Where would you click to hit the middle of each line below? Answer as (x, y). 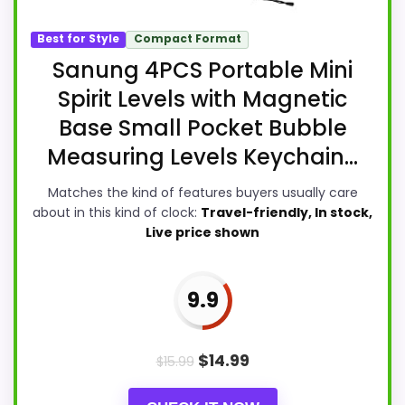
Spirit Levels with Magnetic (202, 99)
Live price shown (202, 232)
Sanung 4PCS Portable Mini (202, 70)
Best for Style (79, 39)
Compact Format (187, 39)
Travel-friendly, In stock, (287, 212)
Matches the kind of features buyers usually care (202, 192)
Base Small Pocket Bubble (202, 127)
